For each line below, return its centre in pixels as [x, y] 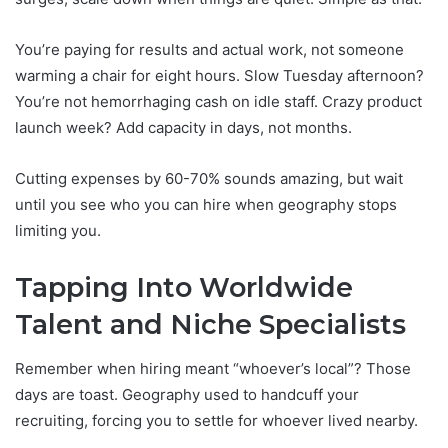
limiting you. [58, 230]
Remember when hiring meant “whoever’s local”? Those [213, 369]
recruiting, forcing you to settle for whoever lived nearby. [216, 421]
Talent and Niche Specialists [210, 324]
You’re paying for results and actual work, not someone [209, 49]
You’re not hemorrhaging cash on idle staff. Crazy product [218, 101]
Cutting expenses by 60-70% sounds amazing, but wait [209, 178]
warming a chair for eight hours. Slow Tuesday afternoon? [219, 75]
